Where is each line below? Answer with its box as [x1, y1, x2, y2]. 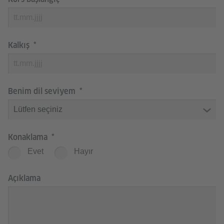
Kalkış [8, 40, 31, 50]
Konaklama [8, 132, 49, 142]
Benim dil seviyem [8, 86, 77, 96]
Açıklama [8, 173, 40, 183]
